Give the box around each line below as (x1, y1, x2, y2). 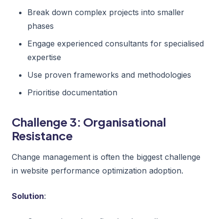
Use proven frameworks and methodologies (27, 69, 191, 80)
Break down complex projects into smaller (27, 7, 184, 17)
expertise (27, 52, 61, 62)
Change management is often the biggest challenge (12, 152, 200, 162)
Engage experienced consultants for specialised (27, 38, 204, 48)
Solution (12, 191, 44, 201)
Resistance (12, 128, 73, 143)
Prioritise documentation (27, 87, 117, 97)
